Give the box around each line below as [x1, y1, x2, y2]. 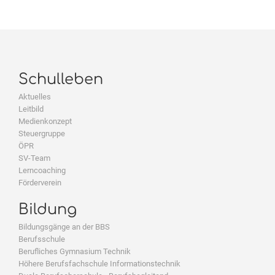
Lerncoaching [18, 165, 66, 175]
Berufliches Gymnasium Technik [18, 246, 131, 256]
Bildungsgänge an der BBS [18, 222, 110, 231]
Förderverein [18, 177, 61, 187]
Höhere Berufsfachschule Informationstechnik [18, 258, 180, 268]
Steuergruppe [18, 128, 65, 138]
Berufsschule [18, 234, 65, 244]
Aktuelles [18, 91, 51, 101]
